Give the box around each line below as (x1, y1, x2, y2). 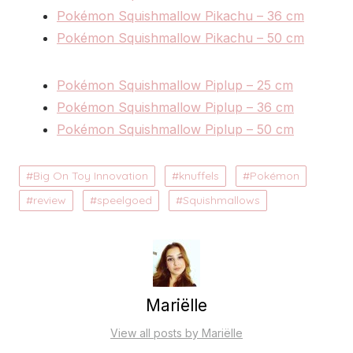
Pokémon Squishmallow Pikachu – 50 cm (57, 30, 304, 46)
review (33, 193, 66, 208)
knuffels (179, 169, 219, 184)
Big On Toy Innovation (33, 169, 148, 184)
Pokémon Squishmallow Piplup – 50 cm (57, 121, 294, 138)
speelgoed (97, 193, 152, 208)
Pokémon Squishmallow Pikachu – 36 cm (57, 8, 304, 24)
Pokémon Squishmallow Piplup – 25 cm (57, 77, 293, 94)
